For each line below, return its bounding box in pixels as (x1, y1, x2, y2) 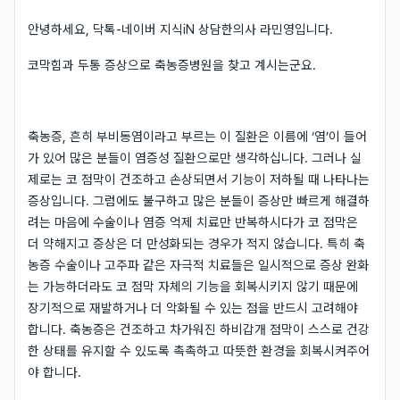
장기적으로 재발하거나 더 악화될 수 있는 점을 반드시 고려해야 (28, 300, 358, 315)
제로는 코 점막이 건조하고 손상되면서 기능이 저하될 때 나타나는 (28, 171, 370, 187)
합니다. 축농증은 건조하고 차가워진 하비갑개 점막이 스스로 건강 (28, 321, 370, 337)
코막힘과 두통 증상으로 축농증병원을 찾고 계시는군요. (28, 57, 316, 72)
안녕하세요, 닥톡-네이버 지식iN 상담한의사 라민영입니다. (28, 21, 333, 37)
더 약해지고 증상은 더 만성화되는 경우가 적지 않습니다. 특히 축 (28, 236, 365, 251)
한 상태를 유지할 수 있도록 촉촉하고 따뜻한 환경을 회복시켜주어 (28, 343, 370, 358)
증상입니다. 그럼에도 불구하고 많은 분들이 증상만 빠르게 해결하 (28, 193, 370, 208)
